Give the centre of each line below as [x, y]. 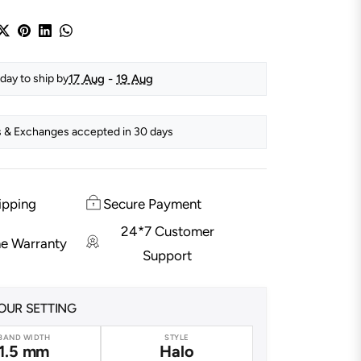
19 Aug [135, 79]
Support [168, 255]
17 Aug [87, 79]
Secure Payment [152, 203]
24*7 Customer [167, 231]
